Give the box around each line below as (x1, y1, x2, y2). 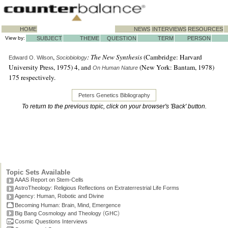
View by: (5, 35, 25, 41)
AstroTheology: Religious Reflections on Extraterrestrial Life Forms (15, 185, 179, 191)
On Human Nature (93, 65, 138, 71)
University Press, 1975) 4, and (9, 63, 93, 72)
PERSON (181, 35, 211, 41)
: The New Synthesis (87, 52, 142, 62)
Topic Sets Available (6, 168, 70, 176)
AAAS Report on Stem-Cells (15, 177, 83, 183)
